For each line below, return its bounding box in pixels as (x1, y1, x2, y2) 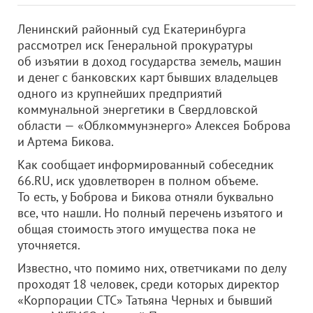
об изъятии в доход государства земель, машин (17, 53, 282, 69)
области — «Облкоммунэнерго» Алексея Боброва (17, 117, 291, 133)
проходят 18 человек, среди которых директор (17, 276, 279, 292)
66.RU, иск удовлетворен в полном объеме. (17, 173, 258, 189)
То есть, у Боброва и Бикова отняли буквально (17, 189, 274, 205)
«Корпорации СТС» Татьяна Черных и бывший (17, 292, 272, 308)
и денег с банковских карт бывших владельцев (17, 69, 278, 85)
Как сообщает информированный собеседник (17, 156, 274, 173)
